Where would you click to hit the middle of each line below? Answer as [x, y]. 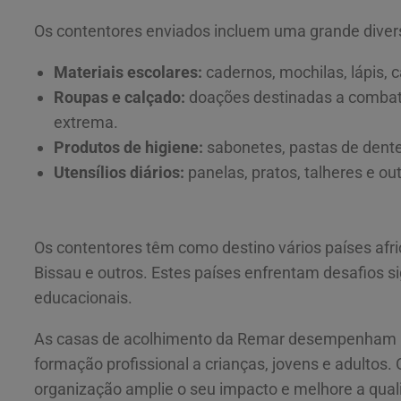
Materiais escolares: [128, 72]
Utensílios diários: [119, 172]
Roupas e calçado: [119, 97]
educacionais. [83, 298]
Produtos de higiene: [128, 147]
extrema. [86, 122]
